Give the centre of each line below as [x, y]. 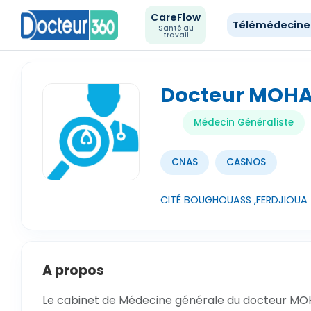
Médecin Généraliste [244, 123]
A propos [73, 270]
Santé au [176, 28]
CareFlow [176, 17]
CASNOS [246, 162]
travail [176, 35]
